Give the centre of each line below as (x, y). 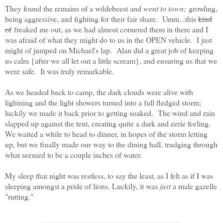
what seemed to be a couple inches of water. (76, 155)
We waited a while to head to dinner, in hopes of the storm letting (106, 134)
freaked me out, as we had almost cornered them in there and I (110, 29)
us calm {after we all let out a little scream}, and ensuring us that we (111, 61)
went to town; (166, 8)
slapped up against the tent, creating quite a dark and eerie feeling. (110, 123)
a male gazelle (195, 186)
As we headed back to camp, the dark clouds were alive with (99, 92)
